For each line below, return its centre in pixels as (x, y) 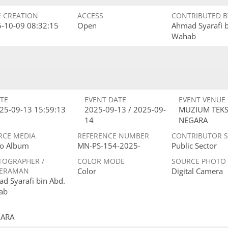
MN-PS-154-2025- (109, 146)
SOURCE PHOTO (199, 161)
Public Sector (194, 146)
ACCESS (90, 16)
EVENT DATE (105, 99)
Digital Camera (197, 171)
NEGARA (193, 120)
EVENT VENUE (202, 99)
